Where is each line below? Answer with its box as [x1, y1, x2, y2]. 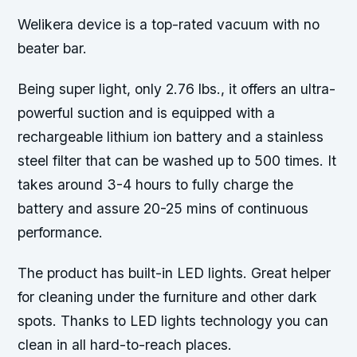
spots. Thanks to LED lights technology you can [18, 312, 329, 330]
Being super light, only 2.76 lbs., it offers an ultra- [18, 80, 336, 98]
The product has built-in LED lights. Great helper [18, 265, 331, 282]
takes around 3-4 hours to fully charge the [18, 176, 294, 194]
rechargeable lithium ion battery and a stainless [18, 128, 324, 146]
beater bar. [18, 40, 88, 57]
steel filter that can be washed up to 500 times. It [18, 152, 337, 170]
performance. [18, 224, 104, 241]
